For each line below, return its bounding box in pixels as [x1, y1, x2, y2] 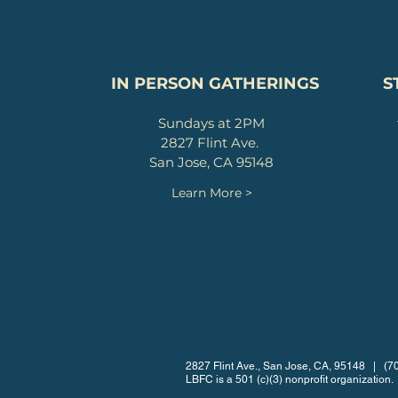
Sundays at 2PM [157, 115, 265, 131]
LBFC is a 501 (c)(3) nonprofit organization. [186, 373, 394, 386]
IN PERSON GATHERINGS [110, 74, 319, 93]
